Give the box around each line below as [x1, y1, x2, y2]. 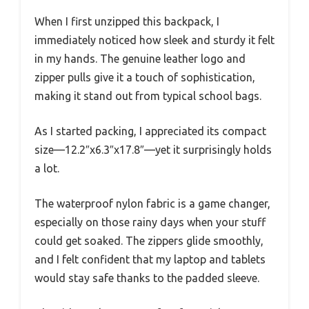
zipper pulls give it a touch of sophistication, [34, 70, 255, 83]
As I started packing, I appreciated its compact [34, 124, 266, 137]
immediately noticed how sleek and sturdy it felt [34, 33, 275, 46]
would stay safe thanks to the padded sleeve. [34, 271, 259, 284]
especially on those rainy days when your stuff [34, 215, 266, 228]
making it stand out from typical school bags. [34, 89, 261, 102]
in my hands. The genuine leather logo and [34, 52, 246, 65]
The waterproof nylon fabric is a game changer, [34, 197, 270, 210]
